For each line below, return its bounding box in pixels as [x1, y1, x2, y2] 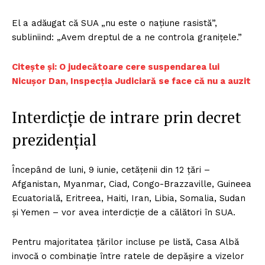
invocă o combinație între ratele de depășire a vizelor [12, 251, 244, 262]
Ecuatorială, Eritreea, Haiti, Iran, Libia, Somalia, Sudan [12, 193, 245, 204]
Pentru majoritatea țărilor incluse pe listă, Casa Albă [12, 237, 239, 248]
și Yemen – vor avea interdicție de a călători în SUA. [12, 207, 238, 218]
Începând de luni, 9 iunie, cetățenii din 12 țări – [12, 164, 210, 176]
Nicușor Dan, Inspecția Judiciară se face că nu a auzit [12, 76, 251, 87]
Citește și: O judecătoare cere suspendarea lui [12, 62, 219, 73]
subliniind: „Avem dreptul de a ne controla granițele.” [12, 32, 245, 43]
